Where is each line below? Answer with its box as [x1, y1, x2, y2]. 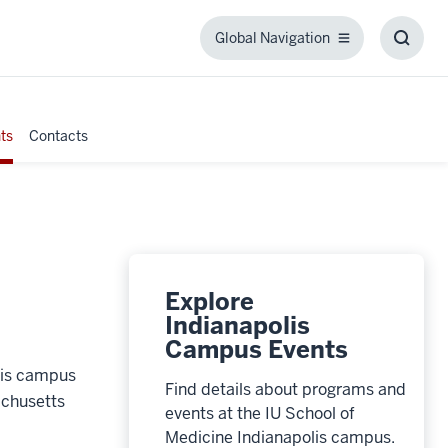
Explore [164, 285, 254, 317]
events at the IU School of [164, 402, 355, 424]
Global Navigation [214, 28, 330, 47]
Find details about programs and [164, 378, 406, 400]
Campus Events [164, 333, 348, 365]
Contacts [29, 126, 88, 145]
